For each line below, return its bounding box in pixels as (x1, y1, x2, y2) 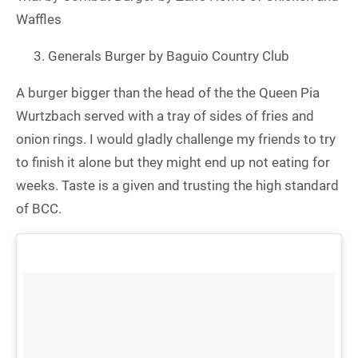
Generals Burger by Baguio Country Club (48, 48, 289, 65)
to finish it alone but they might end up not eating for (16, 154, 330, 171)
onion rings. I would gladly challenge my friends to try (16, 131, 336, 148)
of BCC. (16, 201, 62, 217)
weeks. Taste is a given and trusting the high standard (16, 177, 339, 194)
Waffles (16, 11, 62, 28)
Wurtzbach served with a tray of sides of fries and (16, 108, 314, 125)
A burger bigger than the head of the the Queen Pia (16, 85, 320, 101)
